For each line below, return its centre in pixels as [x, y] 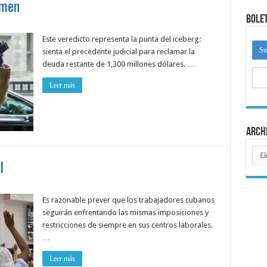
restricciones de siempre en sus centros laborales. [127, 225]
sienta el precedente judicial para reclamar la [118, 52]
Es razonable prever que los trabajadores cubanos [128, 200]
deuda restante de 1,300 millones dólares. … [118, 64]
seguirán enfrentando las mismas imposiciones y [125, 212]
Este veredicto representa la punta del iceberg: [121, 39]
